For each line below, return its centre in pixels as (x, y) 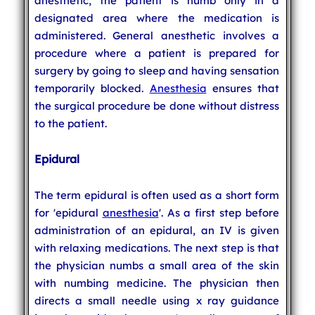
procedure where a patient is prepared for (157, 53)
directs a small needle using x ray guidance (157, 300)
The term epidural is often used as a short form (157, 195)
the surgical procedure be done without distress (157, 105)
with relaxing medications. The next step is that (157, 247)
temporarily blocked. (92, 88)
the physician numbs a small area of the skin (157, 265)
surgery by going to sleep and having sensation (157, 70)
